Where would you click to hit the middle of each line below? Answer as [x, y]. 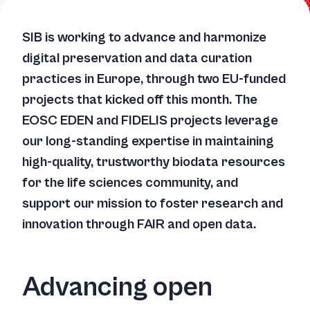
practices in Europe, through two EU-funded [154, 79]
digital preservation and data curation [137, 58]
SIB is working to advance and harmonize [144, 38]
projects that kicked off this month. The [140, 100]
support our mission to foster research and [153, 204]
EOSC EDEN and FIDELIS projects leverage [150, 121]
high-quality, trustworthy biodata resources [154, 162]
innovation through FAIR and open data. [140, 225]
